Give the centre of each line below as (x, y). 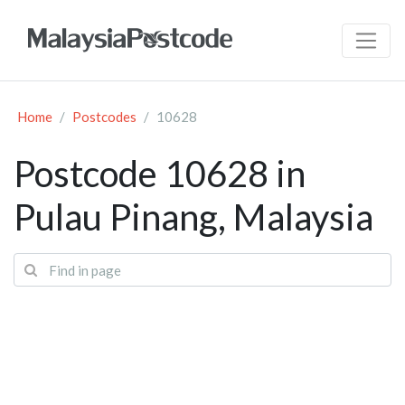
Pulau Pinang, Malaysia (193, 217)
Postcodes (104, 117)
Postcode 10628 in (160, 174)
